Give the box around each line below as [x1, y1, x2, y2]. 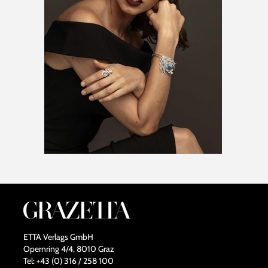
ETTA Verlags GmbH [23, 232, 93, 243]
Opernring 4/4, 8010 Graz [23, 243, 114, 255]
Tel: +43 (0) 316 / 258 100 [23, 255, 114, 267]
